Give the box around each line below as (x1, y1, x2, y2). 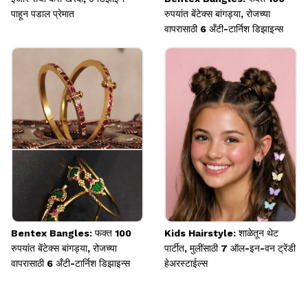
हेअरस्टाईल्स (164, 258, 208, 269)
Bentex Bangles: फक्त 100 (11, 228, 131, 239)
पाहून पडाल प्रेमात (11, 8, 74, 20)
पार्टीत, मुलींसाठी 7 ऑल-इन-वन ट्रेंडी (164, 243, 296, 254)
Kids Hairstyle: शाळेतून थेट (164, 228, 278, 239)
